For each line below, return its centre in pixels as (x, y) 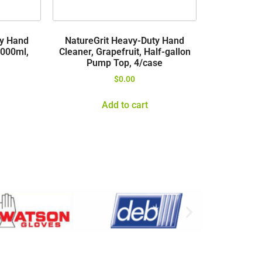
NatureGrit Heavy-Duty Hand (125, 40)
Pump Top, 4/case (125, 63)
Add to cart (125, 105)
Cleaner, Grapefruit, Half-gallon (125, 51)
